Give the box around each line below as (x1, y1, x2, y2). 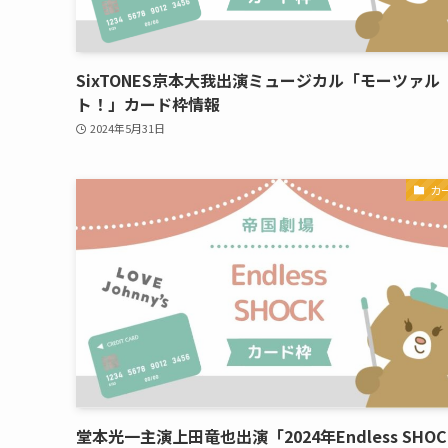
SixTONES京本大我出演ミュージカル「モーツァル (76, 67, 440, 92)
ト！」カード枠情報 (76, 91, 220, 116)
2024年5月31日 (89, 120, 165, 137)
